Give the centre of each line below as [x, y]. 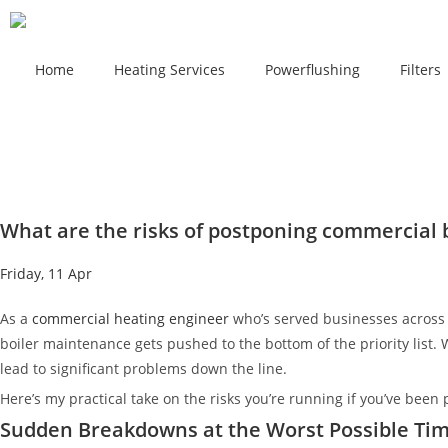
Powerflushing [312, 69]
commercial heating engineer [130, 318]
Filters [420, 69]
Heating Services [169, 69]
